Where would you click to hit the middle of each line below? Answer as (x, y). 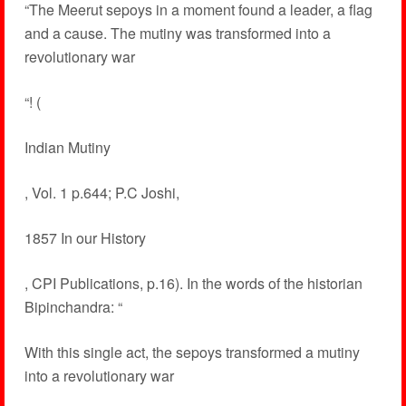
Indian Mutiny (67, 147)
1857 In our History (85, 238)
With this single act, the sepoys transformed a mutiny (192, 352)
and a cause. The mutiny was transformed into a (177, 33)
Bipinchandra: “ (73, 307)
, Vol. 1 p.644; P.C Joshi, (101, 193)
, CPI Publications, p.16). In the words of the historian (193, 283)
